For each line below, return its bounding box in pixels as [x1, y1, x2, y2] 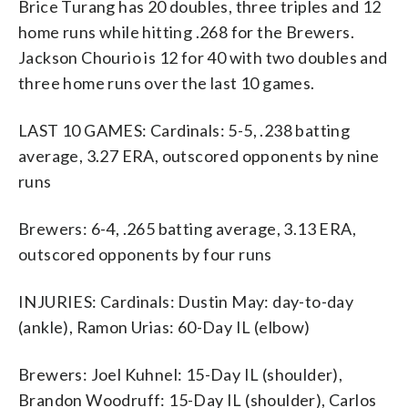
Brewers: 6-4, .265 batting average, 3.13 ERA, [18, 218, 356, 239]
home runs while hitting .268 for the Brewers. [18, 21, 354, 42]
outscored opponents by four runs [18, 243, 272, 264]
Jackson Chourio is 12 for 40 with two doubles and [18, 46, 388, 67]
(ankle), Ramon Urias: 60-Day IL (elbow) [18, 316, 311, 337]
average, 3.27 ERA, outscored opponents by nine [18, 145, 380, 166]
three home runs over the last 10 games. [18, 72, 315, 93]
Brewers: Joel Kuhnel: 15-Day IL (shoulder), [18, 363, 343, 384]
